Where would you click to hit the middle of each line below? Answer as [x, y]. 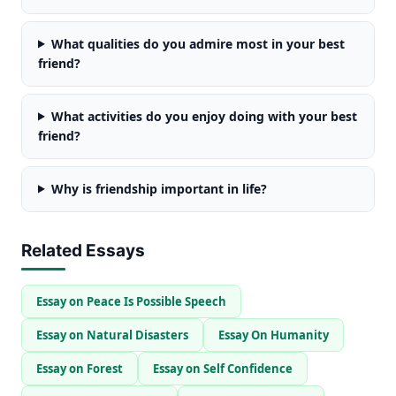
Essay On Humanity [274, 335]
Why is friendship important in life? [159, 188]
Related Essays [83, 250]
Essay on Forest [80, 368]
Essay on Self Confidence [223, 368]
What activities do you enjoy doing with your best [204, 116]
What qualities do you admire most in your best [198, 43]
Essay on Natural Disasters [112, 335]
